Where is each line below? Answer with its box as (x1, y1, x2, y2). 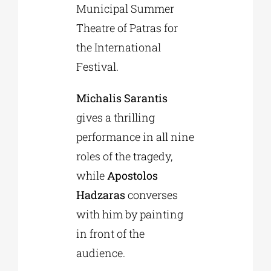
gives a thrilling (76, 109, 155, 125)
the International (76, 39, 161, 54)
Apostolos (106, 168, 158, 183)
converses (125, 187, 178, 202)
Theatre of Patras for (76, 20, 178, 35)
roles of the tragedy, (76, 148, 172, 163)
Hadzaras (76, 187, 125, 202)
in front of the (76, 226, 145, 241)
